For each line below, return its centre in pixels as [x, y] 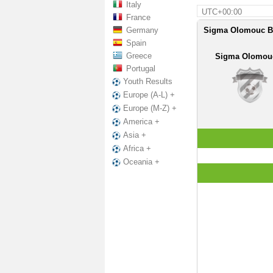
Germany [142, 30]
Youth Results [148, 81]
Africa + [137, 149]
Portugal [141, 69]
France [138, 17]
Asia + [135, 135]
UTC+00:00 [222, 12]
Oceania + [141, 162]
